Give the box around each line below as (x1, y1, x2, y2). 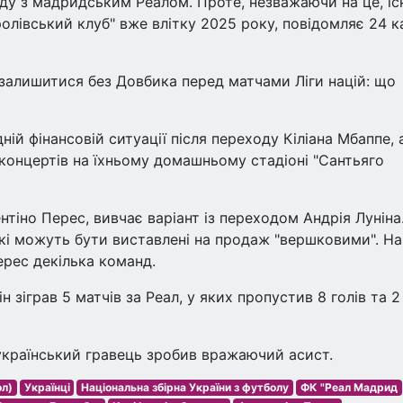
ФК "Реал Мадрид (300, 381, 398, 394)
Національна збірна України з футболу (81, 381, 290, 394)
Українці (23, 381, 70, 394)
